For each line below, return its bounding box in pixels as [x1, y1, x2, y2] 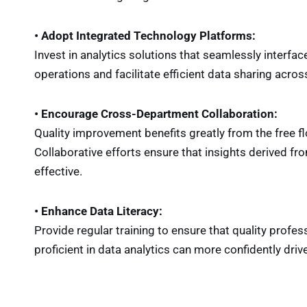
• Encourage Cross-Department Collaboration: [34, 107, 278, 121]
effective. [34, 164, 82, 179]
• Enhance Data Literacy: [34, 204, 162, 219]
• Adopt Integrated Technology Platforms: [34, 29, 256, 43]
